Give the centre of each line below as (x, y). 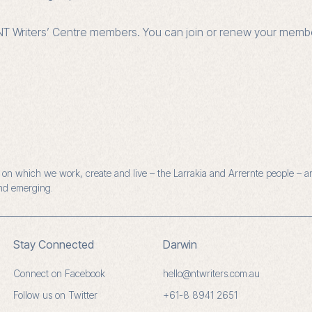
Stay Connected (54, 244)
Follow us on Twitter (55, 295)
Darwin (180, 244)
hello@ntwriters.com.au (211, 273)
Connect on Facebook (59, 273)
